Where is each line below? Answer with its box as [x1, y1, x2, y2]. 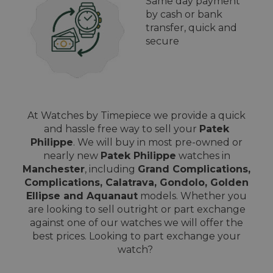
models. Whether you [138, 190, 247, 202]
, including [85, 163, 138, 175]
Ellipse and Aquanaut [26, 190, 138, 202]
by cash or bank [146, 9, 222, 21]
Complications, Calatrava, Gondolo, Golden [24, 177, 249, 189]
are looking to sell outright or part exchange [27, 204, 246, 216]
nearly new [43, 150, 101, 162]
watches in [175, 150, 230, 162]
